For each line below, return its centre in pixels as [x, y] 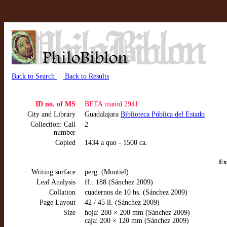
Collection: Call [53, 124]
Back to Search [34, 76]
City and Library [51, 114]
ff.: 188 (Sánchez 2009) [119, 182]
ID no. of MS [55, 104]
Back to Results [86, 76]
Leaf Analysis [56, 182]
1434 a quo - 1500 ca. [116, 143]
